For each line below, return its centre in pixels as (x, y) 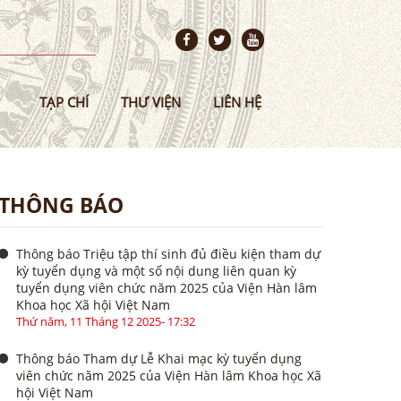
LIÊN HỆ (238, 102)
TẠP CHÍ (64, 102)
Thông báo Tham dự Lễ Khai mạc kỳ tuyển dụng (158, 358)
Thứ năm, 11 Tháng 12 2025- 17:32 (105, 321)
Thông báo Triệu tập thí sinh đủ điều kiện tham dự (168, 254)
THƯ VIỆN (151, 102)
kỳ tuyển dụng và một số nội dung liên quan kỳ (156, 271)
